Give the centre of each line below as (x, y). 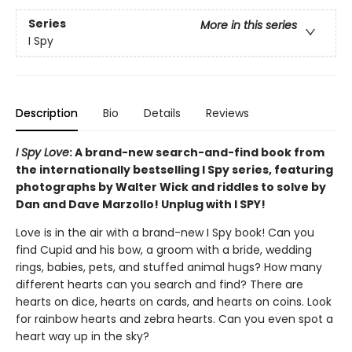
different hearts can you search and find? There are (159, 284)
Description (47, 113)
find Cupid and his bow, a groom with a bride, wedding (164, 250)
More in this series (249, 26)
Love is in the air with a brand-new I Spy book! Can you (165, 233)
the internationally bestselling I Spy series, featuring (174, 170)
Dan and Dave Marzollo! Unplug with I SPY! (141, 204)
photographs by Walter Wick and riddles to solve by (171, 187)
